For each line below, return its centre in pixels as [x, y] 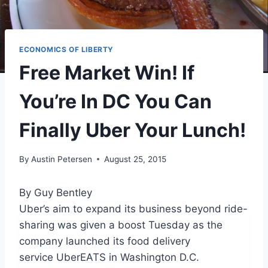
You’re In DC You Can [115, 102]
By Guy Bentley [56, 192]
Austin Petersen [62, 159]
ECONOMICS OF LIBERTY [66, 50]
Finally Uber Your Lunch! [133, 130]
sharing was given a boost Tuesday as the [121, 225]
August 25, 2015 [135, 159]
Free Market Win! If [107, 73]
